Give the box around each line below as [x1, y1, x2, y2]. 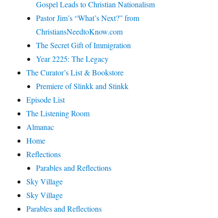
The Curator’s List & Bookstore [26, 67, 124, 78]
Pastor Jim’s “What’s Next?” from [36, 13, 140, 23]
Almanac [26, 122, 54, 132]
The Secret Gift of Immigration [36, 40, 131, 51]
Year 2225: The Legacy [36, 54, 109, 64]
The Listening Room [26, 108, 90, 119]
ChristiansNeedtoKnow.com [36, 26, 123, 37]
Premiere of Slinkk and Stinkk [36, 81, 129, 91]
